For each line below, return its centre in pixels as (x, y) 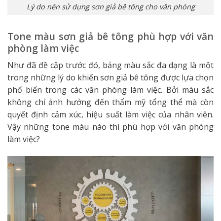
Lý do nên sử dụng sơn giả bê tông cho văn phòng (110, 6)
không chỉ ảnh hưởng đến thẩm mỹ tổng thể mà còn (110, 102)
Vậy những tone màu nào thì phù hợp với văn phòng (110, 127)
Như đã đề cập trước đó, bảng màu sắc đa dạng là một (110, 65)
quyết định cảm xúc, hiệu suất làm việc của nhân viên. (110, 114)
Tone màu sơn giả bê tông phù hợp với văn (110, 37)
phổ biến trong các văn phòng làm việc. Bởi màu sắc (110, 90)
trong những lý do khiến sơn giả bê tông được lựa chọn (110, 77)
